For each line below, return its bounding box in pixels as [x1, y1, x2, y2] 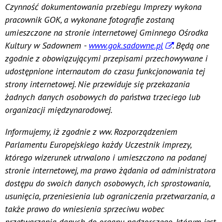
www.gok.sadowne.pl [89, 39, 163, 51]
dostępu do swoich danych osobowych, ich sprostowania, [5, 177, 210, 189]
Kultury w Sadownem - [5, 39, 89, 51]
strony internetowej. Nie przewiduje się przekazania [5, 78, 190, 90]
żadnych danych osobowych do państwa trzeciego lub [5, 91, 200, 103]
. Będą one [172, 39, 209, 51]
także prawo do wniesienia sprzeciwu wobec [5, 203, 164, 215]
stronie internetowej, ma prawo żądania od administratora [5, 164, 216, 176]
